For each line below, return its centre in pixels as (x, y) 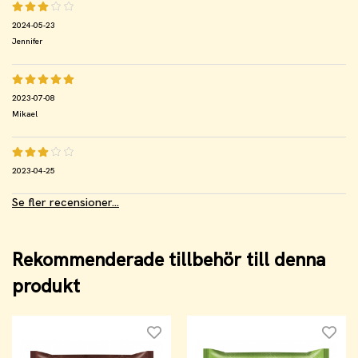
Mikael (25, 113)
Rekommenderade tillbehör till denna (169, 259)
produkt (46, 286)
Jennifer (27, 41)
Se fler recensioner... (66, 202)
